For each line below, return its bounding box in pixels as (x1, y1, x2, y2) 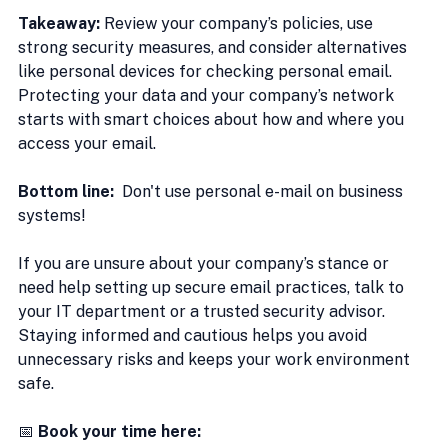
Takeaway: (18, 14, 100, 33)
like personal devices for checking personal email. (18, 62, 396, 81)
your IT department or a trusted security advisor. (18, 302, 389, 321)
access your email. (18, 134, 156, 153)
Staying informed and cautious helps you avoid (18, 326, 371, 345)
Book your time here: (38, 422, 201, 441)
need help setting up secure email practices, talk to (18, 278, 408, 297)
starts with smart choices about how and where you (18, 110, 408, 129)
